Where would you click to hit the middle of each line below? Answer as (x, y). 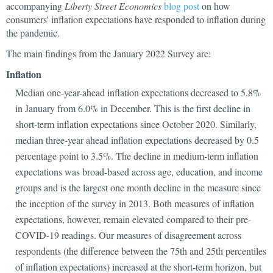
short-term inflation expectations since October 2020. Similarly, (136, 124)
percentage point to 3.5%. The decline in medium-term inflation (137, 156)
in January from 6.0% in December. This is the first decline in (133, 108)
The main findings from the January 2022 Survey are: (108, 53)
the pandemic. (33, 33)
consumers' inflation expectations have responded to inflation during (136, 19)
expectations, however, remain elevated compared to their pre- (133, 219)
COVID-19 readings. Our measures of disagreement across (128, 235)
